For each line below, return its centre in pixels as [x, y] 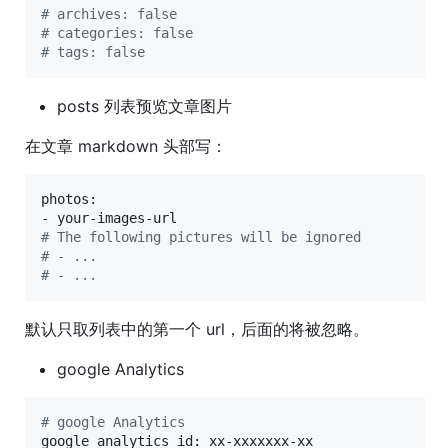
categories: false [121, 32]
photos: [69, 198]
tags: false [97, 51]
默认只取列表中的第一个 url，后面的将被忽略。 [197, 328]
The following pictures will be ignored [205, 236]
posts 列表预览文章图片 [144, 105]
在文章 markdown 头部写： [126, 145]
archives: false [113, 13]
